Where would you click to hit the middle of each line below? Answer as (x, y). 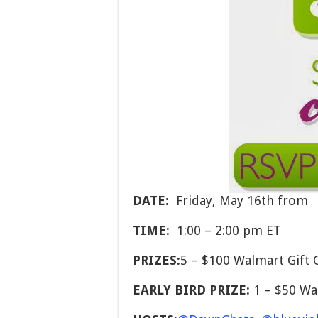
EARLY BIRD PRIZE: (191, 290)
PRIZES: (157, 261)
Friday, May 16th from (238, 201)
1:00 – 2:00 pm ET (225, 231)
